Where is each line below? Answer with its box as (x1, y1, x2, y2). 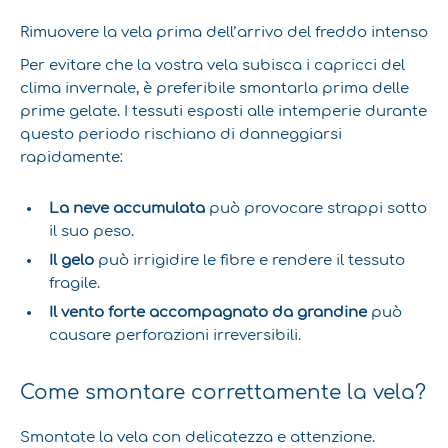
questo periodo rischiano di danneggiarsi (20, 126, 342, 142)
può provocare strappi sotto (205, 200, 428, 217)
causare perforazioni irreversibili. (49, 327, 302, 344)
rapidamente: (20, 149, 123, 165)
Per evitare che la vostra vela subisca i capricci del (20, 57, 405, 73)
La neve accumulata (49, 200, 206, 217)
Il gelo (49, 252, 95, 269)
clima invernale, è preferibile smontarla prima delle (20, 80, 409, 96)
